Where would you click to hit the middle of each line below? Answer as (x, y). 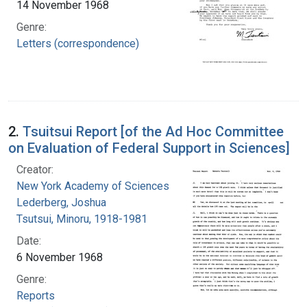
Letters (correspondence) (78, 43)
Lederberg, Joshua (61, 202)
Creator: (35, 169)
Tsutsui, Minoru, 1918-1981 (82, 219)
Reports (36, 295)
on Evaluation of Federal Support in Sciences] (149, 148)
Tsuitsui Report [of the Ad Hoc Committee (153, 131)
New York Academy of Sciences (93, 186)
